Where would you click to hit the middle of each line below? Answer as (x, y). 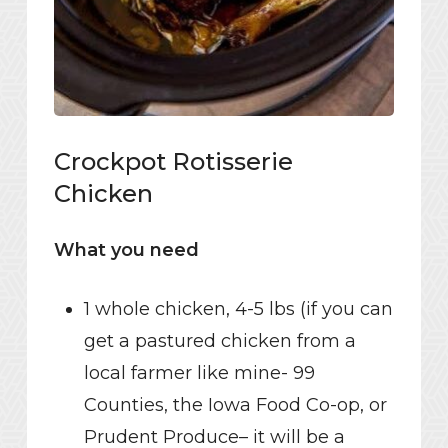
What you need (126, 250)
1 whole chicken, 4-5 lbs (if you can (238, 309)
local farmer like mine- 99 (199, 373)
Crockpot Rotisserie (173, 162)
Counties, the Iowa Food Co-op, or (235, 405)
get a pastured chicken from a (219, 341)
